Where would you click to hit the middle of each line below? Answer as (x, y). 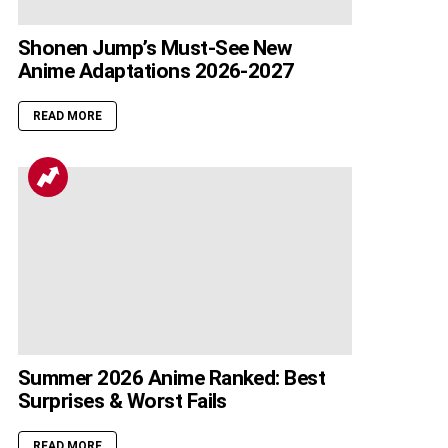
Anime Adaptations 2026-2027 (156, 71)
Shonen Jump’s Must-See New (155, 48)
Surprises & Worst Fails (122, 401)
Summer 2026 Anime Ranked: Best (172, 378)
